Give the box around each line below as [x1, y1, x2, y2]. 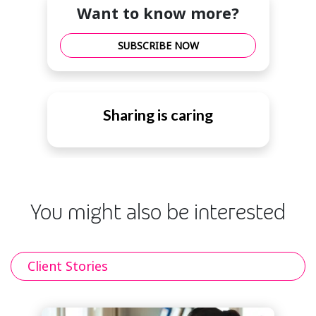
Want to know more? [77, 3, 239, 24]
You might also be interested [30, 197, 286, 227]
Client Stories [27, 257, 108, 275]
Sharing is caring [103, 105, 213, 124]
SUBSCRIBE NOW [117, 39, 199, 53]
